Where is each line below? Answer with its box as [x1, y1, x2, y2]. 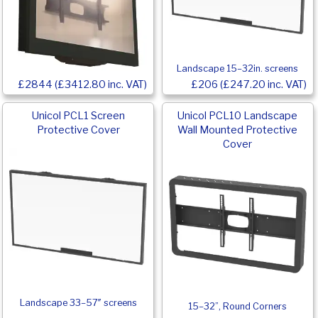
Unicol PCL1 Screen [31, 109, 125, 122]
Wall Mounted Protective [177, 123, 298, 136]
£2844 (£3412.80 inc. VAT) [18, 77, 148, 91]
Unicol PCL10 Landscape [177, 109, 298, 122]
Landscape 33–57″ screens [19, 297, 137, 308]
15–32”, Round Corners [188, 300, 287, 312]
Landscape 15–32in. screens [177, 62, 299, 74]
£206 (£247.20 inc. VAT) [191, 77, 307, 91]
